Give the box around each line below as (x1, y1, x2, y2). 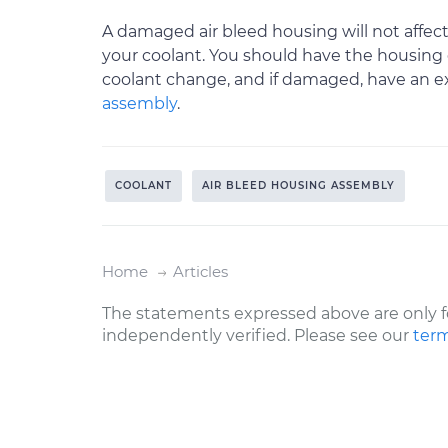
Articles (173, 262, 228, 281)
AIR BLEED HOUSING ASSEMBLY (202, 179, 395, 192)
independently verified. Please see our (102, 326, 413, 345)
